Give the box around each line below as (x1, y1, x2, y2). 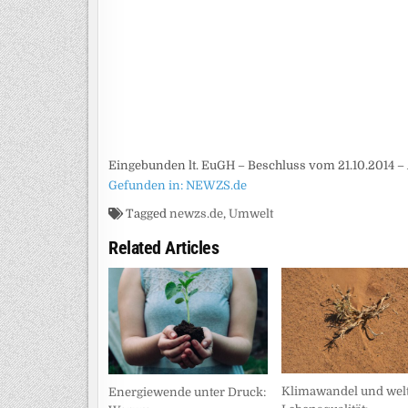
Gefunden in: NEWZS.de (108, 178, 247, 192)
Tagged (123, 206, 169, 220)
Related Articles (108, 236, 219, 259)
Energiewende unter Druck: (108, 384, 266, 399)
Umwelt (229, 206, 273, 220)
